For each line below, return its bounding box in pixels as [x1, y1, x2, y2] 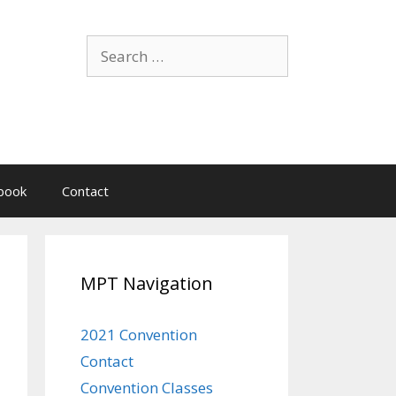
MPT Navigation [80, 271, 213, 295]
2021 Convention [80, 324, 197, 345]
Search [86, 35, 133, 56]
